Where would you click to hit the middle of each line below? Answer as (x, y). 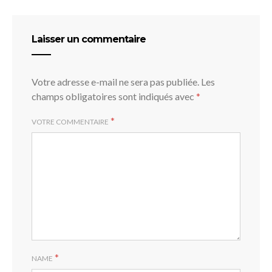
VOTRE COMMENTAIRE (70, 122)
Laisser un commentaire (89, 39)
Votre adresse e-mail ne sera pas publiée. (115, 82)
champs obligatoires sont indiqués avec (114, 97)
